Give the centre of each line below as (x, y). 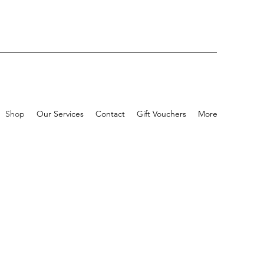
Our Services (60, 113)
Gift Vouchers (161, 113)
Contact (110, 113)
